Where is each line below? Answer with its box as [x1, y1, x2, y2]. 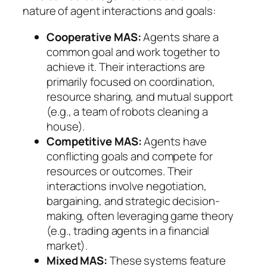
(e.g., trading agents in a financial [46, 222, 210, 238]
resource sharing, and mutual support [46, 88, 234, 104]
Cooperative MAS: [46, 29, 141, 45]
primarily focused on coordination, [46, 73, 215, 89]
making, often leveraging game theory [46, 207, 234, 223]
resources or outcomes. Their [46, 163, 193, 179]
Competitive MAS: [46, 133, 142, 149]
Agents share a [141, 29, 219, 45]
